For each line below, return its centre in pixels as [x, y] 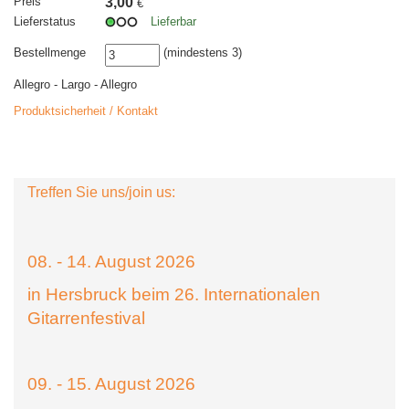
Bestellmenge [50, 53]
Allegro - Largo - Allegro [75, 85]
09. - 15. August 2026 [111, 384]
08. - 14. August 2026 [111, 262]
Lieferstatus [45, 22]
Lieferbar [173, 22]
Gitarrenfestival [86, 319]
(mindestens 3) [201, 53]
